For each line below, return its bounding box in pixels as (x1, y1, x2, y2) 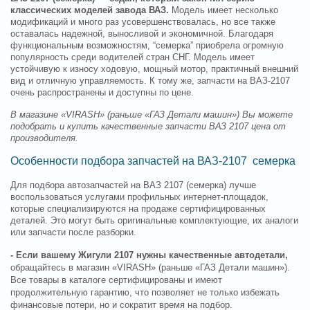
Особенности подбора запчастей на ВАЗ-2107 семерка (10, 155, 295, 167)
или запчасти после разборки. (10, 228, 136, 238)
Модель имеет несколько (169, 6, 278, 16)
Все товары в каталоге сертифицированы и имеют (10, 275, 222, 286)
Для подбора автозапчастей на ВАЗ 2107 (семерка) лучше (10, 181, 256, 191)
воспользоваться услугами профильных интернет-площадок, (10, 192, 268, 203)
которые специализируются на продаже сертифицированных (10, 204, 266, 215)
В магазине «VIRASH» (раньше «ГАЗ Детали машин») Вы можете (10, 110, 293, 120)
